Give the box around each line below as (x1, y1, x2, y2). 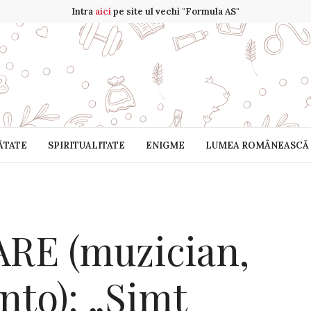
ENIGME (145, 139, 185, 151)
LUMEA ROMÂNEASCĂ (205, 139, 309, 151)
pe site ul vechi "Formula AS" (111, 6, 239, 17)
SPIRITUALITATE (47, 139, 125, 151)
